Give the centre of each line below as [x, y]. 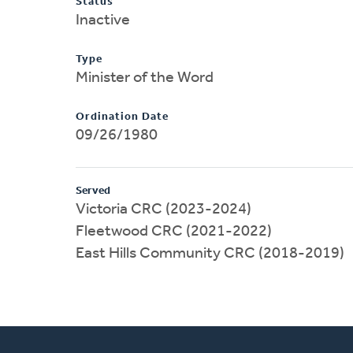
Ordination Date [122, 117]
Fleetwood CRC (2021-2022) [174, 231]
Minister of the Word [145, 78]
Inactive [103, 20]
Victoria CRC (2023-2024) [163, 209]
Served [93, 191]
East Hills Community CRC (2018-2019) [210, 253]
